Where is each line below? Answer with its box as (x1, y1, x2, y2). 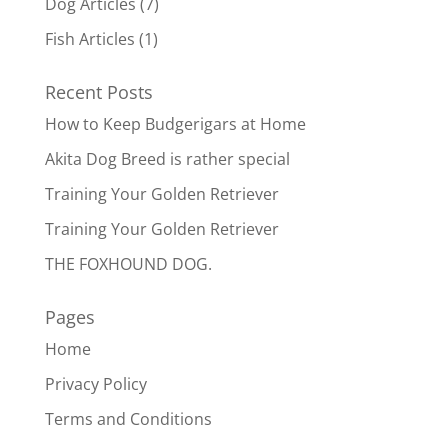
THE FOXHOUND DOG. (44, 253, 212, 275)
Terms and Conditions (44, 408, 212, 430)
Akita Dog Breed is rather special (44, 148, 290, 170)
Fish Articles (44, 28, 135, 50)
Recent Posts (44, 80, 153, 104)
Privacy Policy (44, 373, 147, 395)
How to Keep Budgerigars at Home (44, 113, 306, 135)
